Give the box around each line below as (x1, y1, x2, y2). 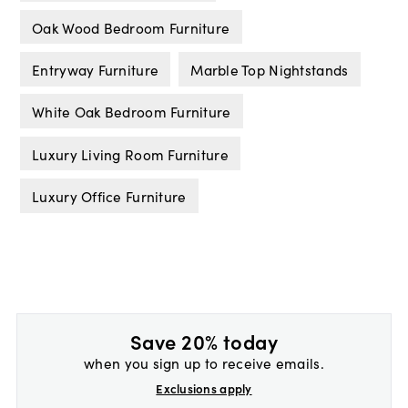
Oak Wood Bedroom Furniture (32, 16, 230, 37)
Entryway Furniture (32, 58, 159, 79)
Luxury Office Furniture (32, 186, 187, 207)
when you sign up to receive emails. (84, 352, 324, 373)
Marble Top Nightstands (190, 58, 349, 79)
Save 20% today (129, 327, 279, 356)
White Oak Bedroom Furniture (32, 101, 231, 122)
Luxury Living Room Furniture (32, 143, 229, 164)
